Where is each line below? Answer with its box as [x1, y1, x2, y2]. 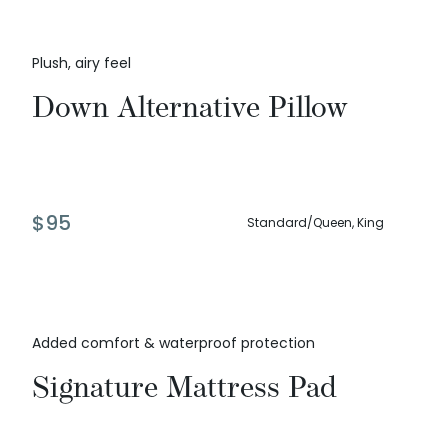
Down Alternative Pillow [32, 81, 348, 134]
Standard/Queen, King [247, 214, 384, 232]
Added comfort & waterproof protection [32, 333, 315, 354]
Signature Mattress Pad [32, 361, 337, 414]
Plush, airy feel [32, 53, 131, 74]
